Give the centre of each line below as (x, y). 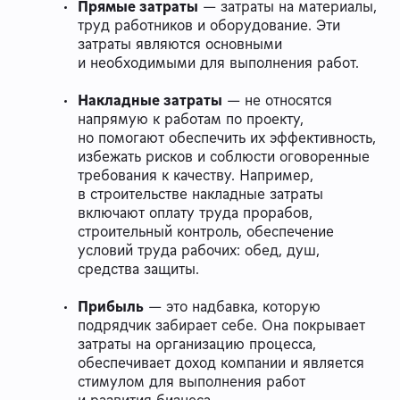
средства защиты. (138, 269)
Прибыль (111, 307)
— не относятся (277, 100)
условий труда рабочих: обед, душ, (199, 250)
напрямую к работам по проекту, (191, 119)
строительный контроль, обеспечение (206, 232)
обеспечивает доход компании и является (221, 363)
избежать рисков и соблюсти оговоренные (224, 157)
